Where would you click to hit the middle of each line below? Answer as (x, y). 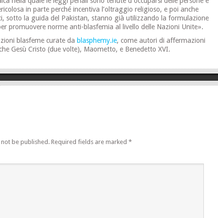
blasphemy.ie (97, 41)
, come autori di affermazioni (161, 41)
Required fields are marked (90, 142)
